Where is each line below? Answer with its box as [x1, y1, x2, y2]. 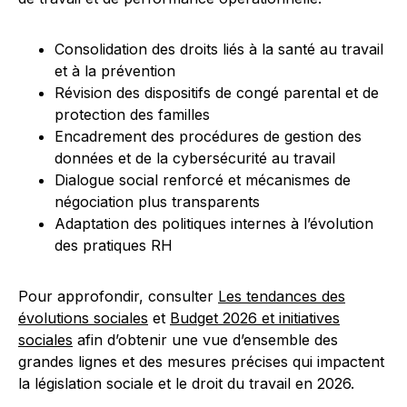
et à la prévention [55, 62, 175, 80]
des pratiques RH [55, 236, 173, 254]
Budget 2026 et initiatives [170, 309, 340, 327]
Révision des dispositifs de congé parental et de [55, 84, 379, 102]
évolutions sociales [18, 309, 148, 327]
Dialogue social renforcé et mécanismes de [55, 171, 351, 189]
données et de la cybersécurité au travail [55, 149, 335, 167]
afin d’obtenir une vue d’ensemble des [73, 331, 338, 349]
